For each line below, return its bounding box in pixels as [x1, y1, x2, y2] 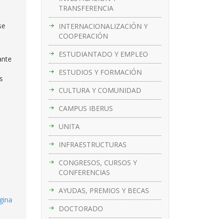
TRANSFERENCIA [58, 3, 113, 13]
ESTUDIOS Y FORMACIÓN [58, 67, 142, 77]
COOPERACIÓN [58, 31, 108, 41]
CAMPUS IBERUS [58, 103, 113, 113]
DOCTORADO [58, 203, 103, 213]
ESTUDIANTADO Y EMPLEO [58, 49, 148, 59]
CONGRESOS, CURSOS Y [58, 157, 137, 167]
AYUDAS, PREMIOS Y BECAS [58, 185, 149, 195]
